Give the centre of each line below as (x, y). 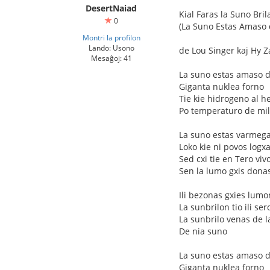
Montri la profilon (111, 37)
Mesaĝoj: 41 (111, 58)
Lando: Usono (111, 48)
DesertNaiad (111, 8)
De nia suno (203, 231)
